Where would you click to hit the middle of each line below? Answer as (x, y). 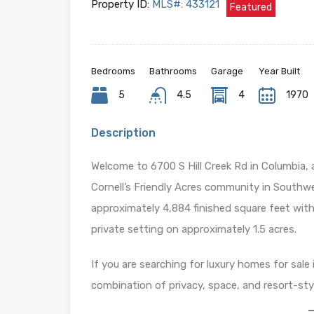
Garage (227, 71)
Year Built (279, 71)
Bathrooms (173, 71)
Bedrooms (113, 71)
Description (123, 132)
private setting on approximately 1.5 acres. (194, 229)
